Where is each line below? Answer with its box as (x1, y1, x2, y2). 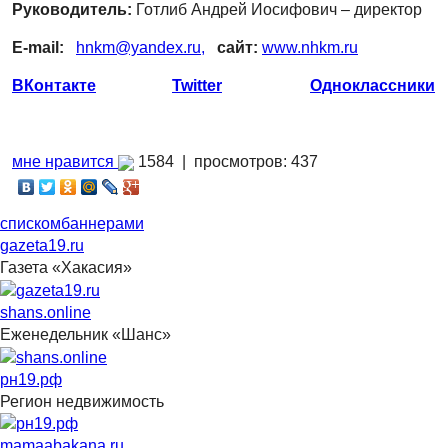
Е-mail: (12, 38, 64, 56)
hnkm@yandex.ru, (76, 38, 205, 56)
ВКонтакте (12, 76, 96, 94)
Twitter (172, 76, 222, 94)
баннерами (61, 214, 144, 232)
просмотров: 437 (194, 152, 318, 170)
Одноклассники (310, 76, 435, 94)
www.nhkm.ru (262, 38, 358, 56)
